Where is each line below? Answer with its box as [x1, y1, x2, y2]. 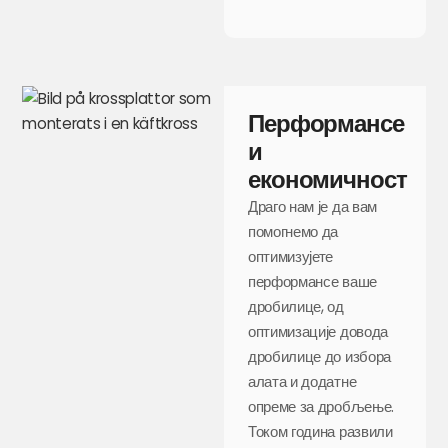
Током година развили [248, 420, 393, 442]
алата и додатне [248, 370, 357, 392]
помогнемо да [248, 220, 339, 242]
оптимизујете [248, 245, 334, 267]
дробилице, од [248, 295, 344, 317]
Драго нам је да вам [248, 195, 377, 217]
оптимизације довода [248, 320, 388, 342]
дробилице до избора [248, 345, 391, 367]
